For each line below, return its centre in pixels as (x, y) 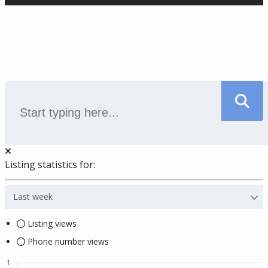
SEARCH (28, 63)
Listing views (51, 224)
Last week (33, 197)
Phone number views (67, 242)
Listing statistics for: (50, 165)
